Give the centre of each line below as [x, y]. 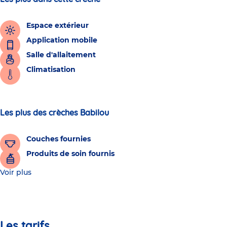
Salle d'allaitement [61, 55]
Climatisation [51, 70]
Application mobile [62, 40]
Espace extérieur [58, 26]
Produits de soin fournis [70, 154]
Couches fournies [59, 139]
